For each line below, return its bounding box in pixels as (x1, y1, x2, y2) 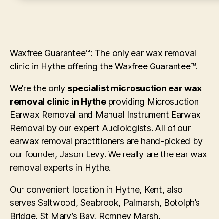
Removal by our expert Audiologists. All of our (10, 122, 191, 133)
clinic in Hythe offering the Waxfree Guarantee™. (10, 61, 198, 71)
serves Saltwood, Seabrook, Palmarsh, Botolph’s (10, 197, 200, 208)
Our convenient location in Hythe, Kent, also (10, 184, 183, 195)
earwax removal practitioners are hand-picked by (10, 135, 203, 146)
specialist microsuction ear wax (67, 83, 202, 93)
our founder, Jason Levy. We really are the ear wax (10, 149, 207, 159)
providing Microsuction (106, 96, 199, 107)
